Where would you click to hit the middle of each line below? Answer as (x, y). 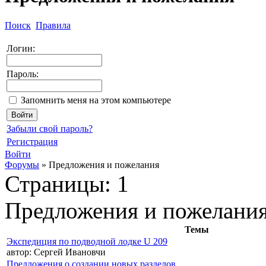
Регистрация (32, 141)
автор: (19, 252)
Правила (53, 25)
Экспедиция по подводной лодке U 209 (87, 241)
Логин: (21, 48)
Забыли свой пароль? (50, 128)
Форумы (22, 164)
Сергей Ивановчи (69, 252)
